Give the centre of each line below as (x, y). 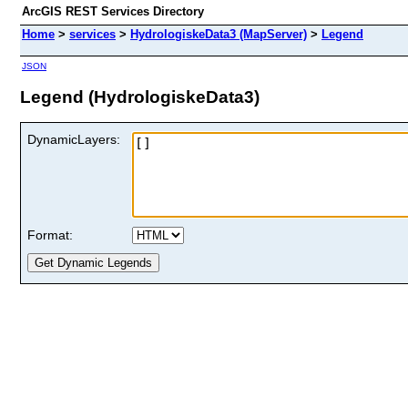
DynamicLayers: (74, 139)
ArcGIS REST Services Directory (113, 11)
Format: (50, 235)
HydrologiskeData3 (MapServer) (219, 34)
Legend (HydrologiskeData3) (140, 97)
